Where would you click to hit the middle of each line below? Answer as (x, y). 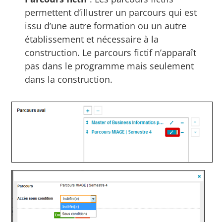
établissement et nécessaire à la (92, 39)
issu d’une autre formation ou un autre (106, 26)
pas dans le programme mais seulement (110, 66)
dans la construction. (69, 79)
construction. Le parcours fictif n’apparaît (111, 52)
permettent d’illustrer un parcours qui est (111, 12)
